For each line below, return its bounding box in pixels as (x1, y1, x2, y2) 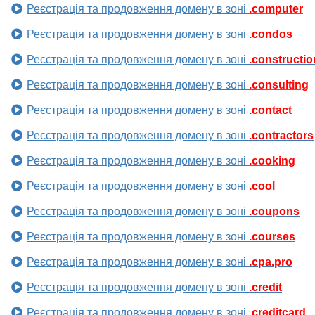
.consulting (249, 79, 309, 91)
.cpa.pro (249, 256, 292, 269)
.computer (249, 3, 303, 15)
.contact (249, 104, 292, 117)
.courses (249, 231, 295, 243)
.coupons (249, 205, 300, 218)
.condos (249, 28, 292, 41)
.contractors (249, 129, 314, 142)
